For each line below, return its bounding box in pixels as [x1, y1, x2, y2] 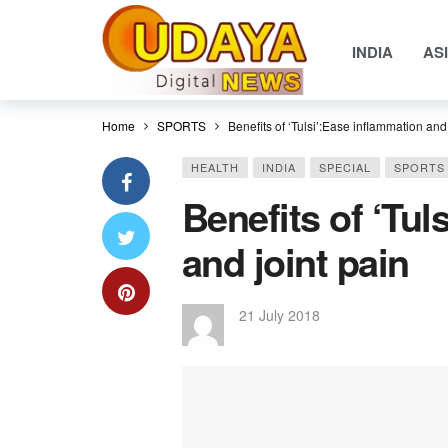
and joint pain [182, 234, 409, 289]
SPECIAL [319, 159, 371, 175]
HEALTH [191, 159, 239, 175]
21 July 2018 [239, 305, 320, 325]
